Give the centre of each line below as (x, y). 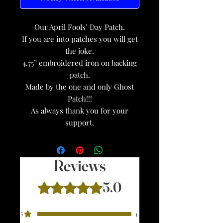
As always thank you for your (80, 111)
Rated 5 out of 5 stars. (76, 184)
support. (80, 123)
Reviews (80, 166)
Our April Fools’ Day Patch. (80, 27)
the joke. (80, 51)
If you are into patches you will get (80, 39)
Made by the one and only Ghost (80, 87)
